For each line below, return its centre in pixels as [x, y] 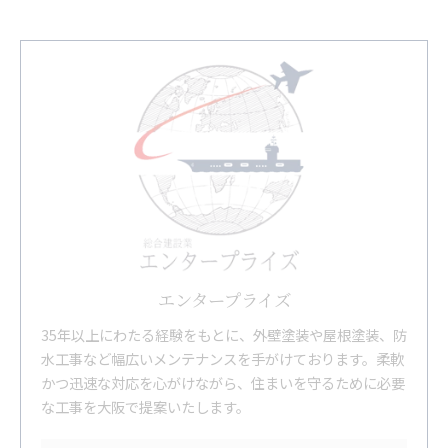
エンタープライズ [224, 299]
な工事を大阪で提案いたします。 [145, 406]
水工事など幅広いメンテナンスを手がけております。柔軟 [222, 358]
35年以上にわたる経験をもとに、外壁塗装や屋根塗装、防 [224, 334]
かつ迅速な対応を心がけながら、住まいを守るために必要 [223, 382]
